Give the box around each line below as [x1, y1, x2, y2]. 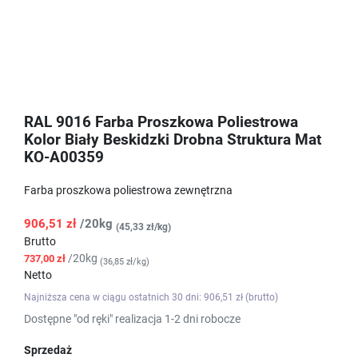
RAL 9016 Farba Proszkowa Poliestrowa [24, 113, 298, 131]
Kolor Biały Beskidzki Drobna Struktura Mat [24, 131, 321, 149]
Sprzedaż [24, 344, 72, 356]
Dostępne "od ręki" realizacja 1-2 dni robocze [24, 312, 241, 325]
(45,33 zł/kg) [116, 221, 171, 233]
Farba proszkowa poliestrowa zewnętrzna [24, 184, 233, 197]
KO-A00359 [24, 149, 104, 166]
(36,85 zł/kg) [100, 256, 149, 267]
